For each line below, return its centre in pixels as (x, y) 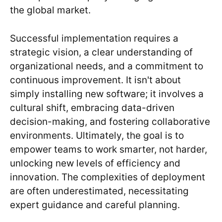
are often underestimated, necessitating (99, 191)
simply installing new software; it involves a (107, 94)
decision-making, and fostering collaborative (110, 121)
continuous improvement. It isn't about (95, 80)
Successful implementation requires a (94, 38)
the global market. (50, 10)
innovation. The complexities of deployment (108, 177)
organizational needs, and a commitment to (107, 66)
